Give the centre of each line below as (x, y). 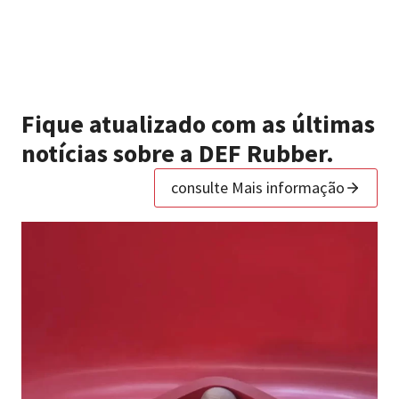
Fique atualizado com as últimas (198, 123)
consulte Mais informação (258, 188)
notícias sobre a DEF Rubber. (178, 153)
